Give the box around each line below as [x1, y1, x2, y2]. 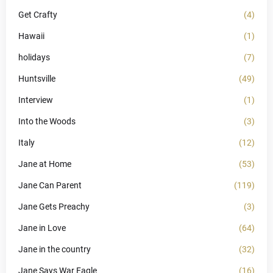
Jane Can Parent [18, 180, 82, 190]
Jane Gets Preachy [18, 201, 90, 211]
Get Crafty [18, 9, 57, 19]
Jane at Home [18, 158, 71, 169]
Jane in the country [18, 244, 91, 254]
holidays [18, 52, 50, 62]
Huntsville [18, 73, 55, 83]
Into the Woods [18, 116, 76, 126]
